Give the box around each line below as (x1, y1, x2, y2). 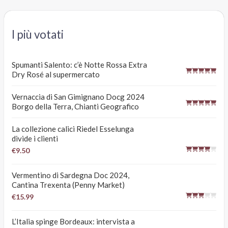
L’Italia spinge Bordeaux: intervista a (12, 217, 135, 226)
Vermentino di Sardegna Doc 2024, (12, 170, 130, 180)
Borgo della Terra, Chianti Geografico (12, 102, 139, 111)
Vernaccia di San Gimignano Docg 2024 (12, 92, 145, 102)
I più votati (12, 27, 64, 41)
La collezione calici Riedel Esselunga (12, 124, 134, 134)
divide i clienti (12, 134, 59, 144)
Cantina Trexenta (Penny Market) (12, 180, 125, 190)
